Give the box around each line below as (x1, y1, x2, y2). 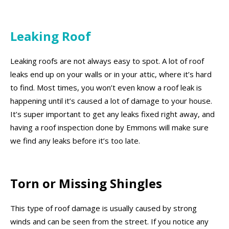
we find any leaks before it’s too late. (10, 135, 140, 146)
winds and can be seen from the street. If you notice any (10, 216, 209, 227)
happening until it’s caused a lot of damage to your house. (10, 96, 212, 106)
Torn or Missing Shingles (10, 174, 162, 192)
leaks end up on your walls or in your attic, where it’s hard (10, 69, 212, 80)
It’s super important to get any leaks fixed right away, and (10, 109, 215, 120)
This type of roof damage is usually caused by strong (10, 203, 197, 214)
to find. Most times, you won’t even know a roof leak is (10, 82, 202, 93)
